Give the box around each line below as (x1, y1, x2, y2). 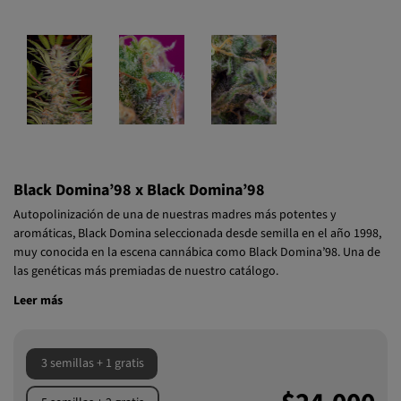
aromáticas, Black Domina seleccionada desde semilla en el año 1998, (13, 225, 381, 243)
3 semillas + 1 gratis (41, 354, 144, 372)
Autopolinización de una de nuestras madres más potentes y (13, 206, 337, 225)
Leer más (13, 291, 63, 310)
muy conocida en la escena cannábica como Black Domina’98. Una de (13, 243, 380, 262)
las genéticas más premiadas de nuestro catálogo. (13, 262, 278, 281)
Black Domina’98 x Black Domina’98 (13, 179, 265, 202)
